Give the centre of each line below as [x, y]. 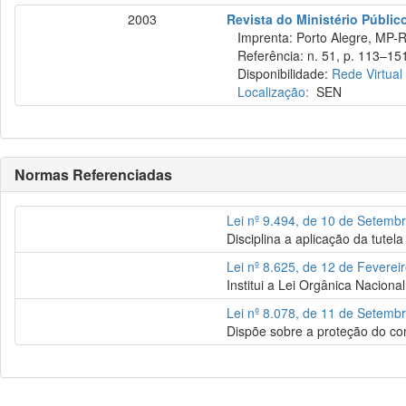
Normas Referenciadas [93, 174]
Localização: [274, 92]
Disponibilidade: [280, 73]
